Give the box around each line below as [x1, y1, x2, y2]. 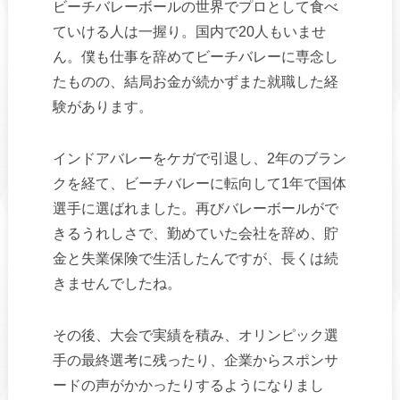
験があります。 [52, 98, 153, 114]
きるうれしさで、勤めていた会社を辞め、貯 [52, 225, 338, 241]
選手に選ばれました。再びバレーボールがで [52, 200, 338, 216]
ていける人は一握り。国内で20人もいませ [52, 23, 326, 39]
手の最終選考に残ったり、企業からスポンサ [52, 352, 338, 368]
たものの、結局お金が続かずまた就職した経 [52, 73, 338, 89]
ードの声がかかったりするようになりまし [52, 377, 324, 393]
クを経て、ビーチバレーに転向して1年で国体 [52, 175, 346, 191]
